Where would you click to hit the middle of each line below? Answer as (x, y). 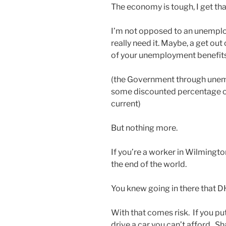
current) (126, 104)
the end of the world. (149, 164)
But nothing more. (144, 128)
